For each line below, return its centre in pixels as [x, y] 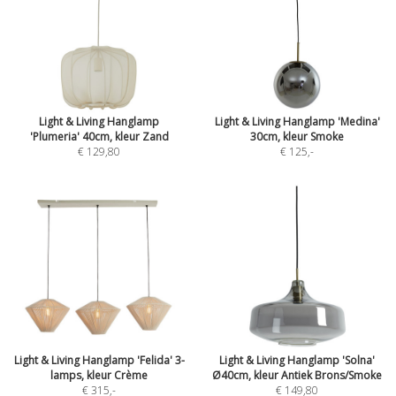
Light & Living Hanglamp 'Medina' [297, 122]
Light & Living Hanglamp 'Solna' [297, 360]
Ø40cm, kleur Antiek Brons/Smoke [297, 375]
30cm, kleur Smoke [297, 137]
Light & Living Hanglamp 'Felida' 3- [99, 360]
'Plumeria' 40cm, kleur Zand [99, 137]
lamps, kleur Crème [99, 375]
